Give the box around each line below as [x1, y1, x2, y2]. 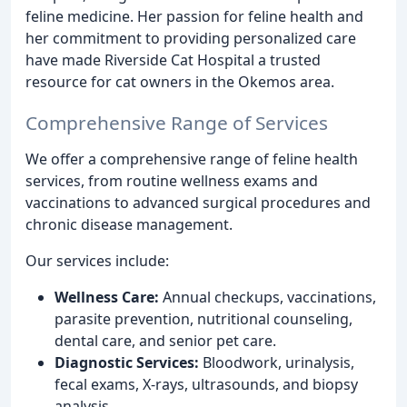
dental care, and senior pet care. [55, 331, 276, 352]
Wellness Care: [55, 287, 159, 308]
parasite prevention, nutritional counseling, [55, 309, 352, 330]
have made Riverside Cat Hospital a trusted [25, 50, 321, 71]
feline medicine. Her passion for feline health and [25, 6, 363, 27]
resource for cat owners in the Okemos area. [25, 72, 334, 93]
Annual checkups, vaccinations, [159, 287, 376, 308]
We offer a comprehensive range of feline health [25, 149, 358, 170]
